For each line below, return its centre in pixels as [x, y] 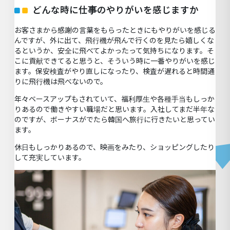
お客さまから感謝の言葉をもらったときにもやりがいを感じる [115, 30]
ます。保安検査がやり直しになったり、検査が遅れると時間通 [114, 71]
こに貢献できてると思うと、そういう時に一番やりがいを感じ [115, 61]
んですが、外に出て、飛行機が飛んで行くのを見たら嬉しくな [114, 41]
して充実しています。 [50, 158]
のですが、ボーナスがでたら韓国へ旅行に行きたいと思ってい [115, 120]
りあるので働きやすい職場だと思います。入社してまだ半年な [114, 109]
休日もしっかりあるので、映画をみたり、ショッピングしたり [114, 147]
